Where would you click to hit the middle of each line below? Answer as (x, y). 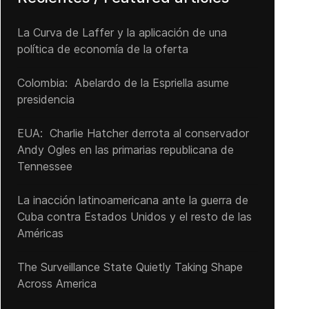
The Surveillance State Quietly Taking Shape (130, 267)
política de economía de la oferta (102, 49)
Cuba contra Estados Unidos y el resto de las (134, 217)
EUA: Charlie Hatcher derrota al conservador (133, 133)
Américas (40, 233)
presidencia (47, 99)
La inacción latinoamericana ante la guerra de (132, 200)
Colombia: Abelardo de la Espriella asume (123, 83)
